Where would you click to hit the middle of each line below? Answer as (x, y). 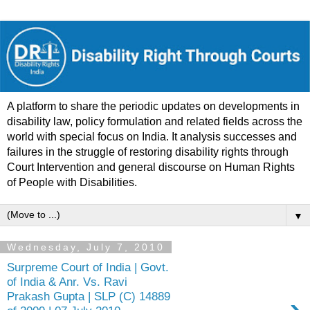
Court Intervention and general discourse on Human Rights (151, 167)
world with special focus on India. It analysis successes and (152, 137)
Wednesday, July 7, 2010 (86, 247)
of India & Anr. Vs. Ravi (67, 281)
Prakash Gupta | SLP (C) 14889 (89, 296)
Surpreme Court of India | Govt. (88, 267)
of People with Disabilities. (72, 183)
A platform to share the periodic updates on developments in (153, 107)
